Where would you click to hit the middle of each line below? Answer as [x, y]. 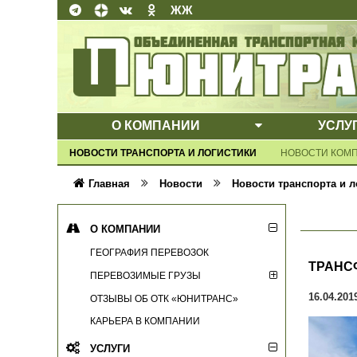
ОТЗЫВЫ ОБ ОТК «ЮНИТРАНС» [164, 299]
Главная [109, 184]
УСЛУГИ [110, 349]
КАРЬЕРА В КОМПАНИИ [145, 321]
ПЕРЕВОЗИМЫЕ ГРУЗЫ [145, 276]
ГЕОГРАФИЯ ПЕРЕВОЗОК [149, 253]
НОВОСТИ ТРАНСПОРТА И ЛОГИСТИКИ [163, 153]
